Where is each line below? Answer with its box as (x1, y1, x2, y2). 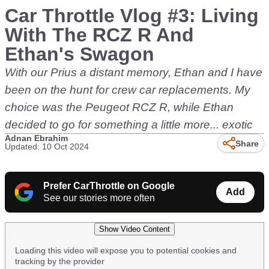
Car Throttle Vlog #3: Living (5, 5, 259, 26)
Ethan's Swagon (5, 43, 154, 65)
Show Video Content (99, 225, 170, 234)
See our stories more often (43, 193, 155, 203)
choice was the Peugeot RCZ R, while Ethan (5, 101, 234, 113)
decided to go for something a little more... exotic (5, 118, 253, 131)
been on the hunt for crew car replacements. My (5, 83, 250, 96)
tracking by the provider (15, 256, 104, 266)
